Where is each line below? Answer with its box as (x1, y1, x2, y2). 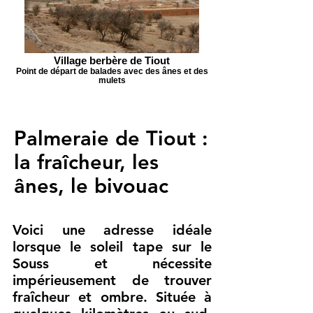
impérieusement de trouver (13, 272, 212, 289)
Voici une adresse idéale (13, 221, 212, 238)
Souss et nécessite (13, 255, 212, 272)
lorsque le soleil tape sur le (13, 238, 212, 255)
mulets (98, 75, 126, 85)
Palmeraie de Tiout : (14, 126, 208, 150)
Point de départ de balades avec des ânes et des (15, 66, 208, 75)
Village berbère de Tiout (54, 54, 170, 66)
